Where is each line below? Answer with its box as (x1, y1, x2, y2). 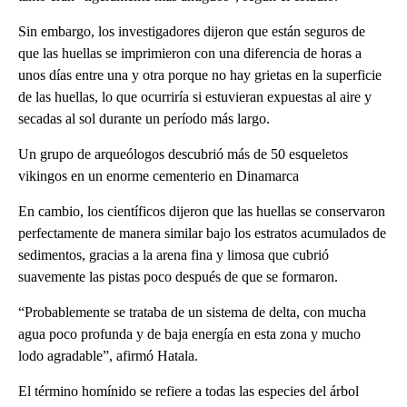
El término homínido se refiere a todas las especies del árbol (18, 382, 359, 399)
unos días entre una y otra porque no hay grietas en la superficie (18, 66, 382, 83)
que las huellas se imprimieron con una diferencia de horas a (18, 45, 362, 61)
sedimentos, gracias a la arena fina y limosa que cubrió (18, 246, 329, 263)
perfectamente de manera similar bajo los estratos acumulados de (18, 224, 386, 241)
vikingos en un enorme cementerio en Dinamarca (18, 167, 299, 184)
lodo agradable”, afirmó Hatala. (18, 347, 198, 363)
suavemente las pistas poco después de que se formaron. (18, 268, 338, 284)
